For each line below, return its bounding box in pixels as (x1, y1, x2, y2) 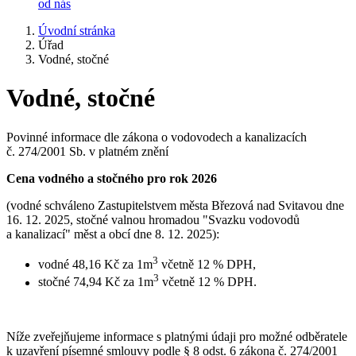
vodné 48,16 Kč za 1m (38, 257, 153, 272)
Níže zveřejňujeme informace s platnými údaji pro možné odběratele (6, 329, 347, 343)
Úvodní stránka (38, 24, 115, 37)
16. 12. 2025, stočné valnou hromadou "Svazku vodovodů (6, 212, 300, 226)
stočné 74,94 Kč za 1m (38, 275, 153, 289)
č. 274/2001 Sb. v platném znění (6, 144, 168, 158)
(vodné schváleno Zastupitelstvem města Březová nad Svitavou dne (6, 198, 344, 212)
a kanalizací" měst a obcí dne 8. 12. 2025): (6, 226, 222, 241)
